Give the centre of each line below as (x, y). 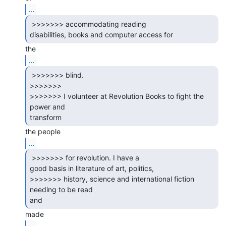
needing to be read (61, 189)
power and (47, 106)
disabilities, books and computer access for (102, 34)
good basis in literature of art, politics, (92, 168)
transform (47, 117)
